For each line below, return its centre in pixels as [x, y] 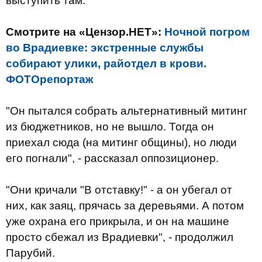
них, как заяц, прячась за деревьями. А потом [125, 206]
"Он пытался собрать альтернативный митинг [127, 111]
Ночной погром [207, 32]
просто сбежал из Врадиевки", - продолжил [120, 237]
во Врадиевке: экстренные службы [105, 48]
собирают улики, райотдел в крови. [106, 63]
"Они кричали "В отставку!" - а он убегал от [119, 190]
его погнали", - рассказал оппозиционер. [112, 158]
